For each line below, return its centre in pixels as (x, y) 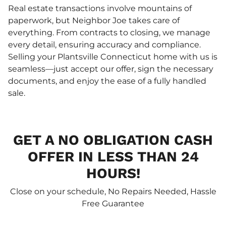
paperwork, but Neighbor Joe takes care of (94, 20)
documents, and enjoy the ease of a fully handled (107, 81)
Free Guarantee (113, 203)
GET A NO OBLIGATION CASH (113, 140)
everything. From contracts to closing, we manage (109, 32)
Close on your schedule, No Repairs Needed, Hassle (113, 191)
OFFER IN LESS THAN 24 (113, 156)
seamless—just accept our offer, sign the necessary (111, 69)
